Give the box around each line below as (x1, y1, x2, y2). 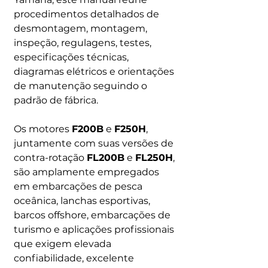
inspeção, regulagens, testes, (14, 37, 151, 48)
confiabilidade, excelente (14, 252, 134, 264)
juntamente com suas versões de (14, 138, 173, 149)
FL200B (87, 152, 124, 163)
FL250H (135, 152, 173, 163)
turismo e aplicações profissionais (14, 224, 174, 235)
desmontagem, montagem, (14, 23, 147, 34)
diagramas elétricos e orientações (14, 66, 174, 77)
